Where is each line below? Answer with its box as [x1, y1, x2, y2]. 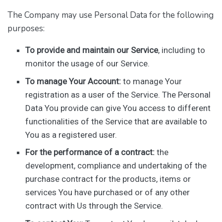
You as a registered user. [25, 129, 117, 140]
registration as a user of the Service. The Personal [25, 89, 211, 100]
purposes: [7, 23, 45, 35]
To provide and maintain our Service [25, 45, 159, 55]
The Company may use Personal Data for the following [7, 9, 214, 21]
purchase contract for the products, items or [25, 174, 191, 184]
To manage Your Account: [25, 76, 121, 86]
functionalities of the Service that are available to [25, 116, 208, 126]
